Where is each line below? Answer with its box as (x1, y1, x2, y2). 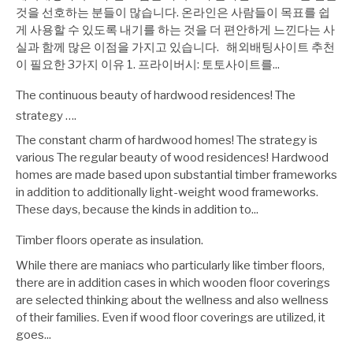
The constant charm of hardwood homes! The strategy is (16, 133, 318, 148)
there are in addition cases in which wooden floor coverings (16, 275, 330, 290)
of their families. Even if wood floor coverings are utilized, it (16, 310, 325, 325)
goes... (16, 327, 51, 342)
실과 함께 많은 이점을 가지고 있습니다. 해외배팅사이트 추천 (16, 39, 335, 54)
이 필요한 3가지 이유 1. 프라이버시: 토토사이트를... (16, 57, 280, 72)
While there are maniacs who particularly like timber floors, (16, 258, 325, 273)
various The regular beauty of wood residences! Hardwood (16, 150, 329, 165)
